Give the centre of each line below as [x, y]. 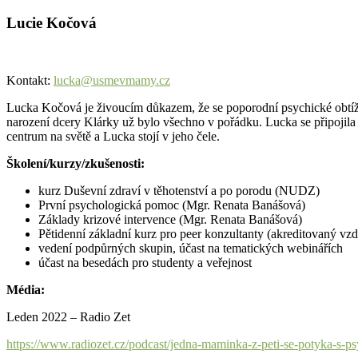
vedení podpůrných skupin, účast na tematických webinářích [191, 249]
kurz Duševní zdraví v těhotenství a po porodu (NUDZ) [179, 191]
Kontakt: [30, 81]
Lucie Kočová [52, 22]
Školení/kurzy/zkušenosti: [76, 164]
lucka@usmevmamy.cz [112, 81]
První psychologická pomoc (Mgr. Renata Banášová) [172, 205]
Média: [26, 290]
